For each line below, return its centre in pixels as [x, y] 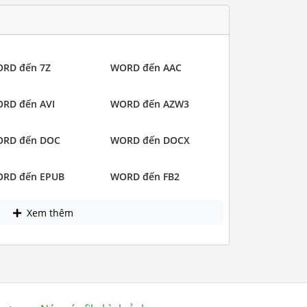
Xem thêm [48, 212]
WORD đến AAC [146, 68]
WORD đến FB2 [145, 177]
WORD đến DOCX [150, 140]
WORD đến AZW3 [150, 104]
